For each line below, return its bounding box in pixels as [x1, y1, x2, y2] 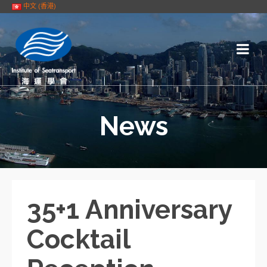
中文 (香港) [23, 2, 57, 10]
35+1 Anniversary [27, 194, 232, 225]
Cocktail [27, 224, 130, 254]
